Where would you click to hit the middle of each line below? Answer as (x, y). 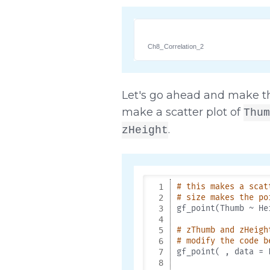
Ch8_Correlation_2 (176, 46)
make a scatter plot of (182, 112)
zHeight (145, 130)
